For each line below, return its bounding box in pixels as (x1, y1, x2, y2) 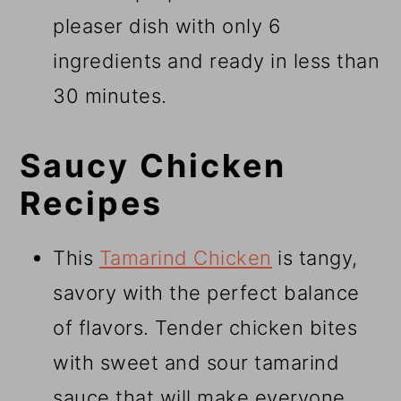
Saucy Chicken (20, 146, 287, 186)
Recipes (20, 183, 164, 224)
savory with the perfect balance (53, 281, 360, 305)
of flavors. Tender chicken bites (53, 316, 358, 340)
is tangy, (271, 246, 358, 270)
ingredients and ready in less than (53, 49, 380, 73)
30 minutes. (53, 84, 167, 108)
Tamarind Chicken (98, 246, 272, 270)
